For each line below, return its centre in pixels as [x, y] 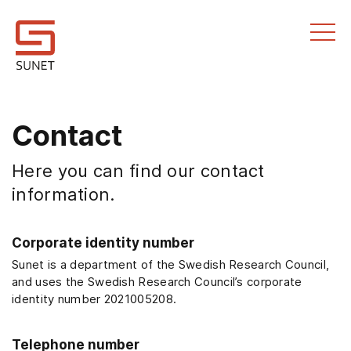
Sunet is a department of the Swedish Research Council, [171, 264]
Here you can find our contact [138, 171]
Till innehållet [34, 9]
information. [63, 194]
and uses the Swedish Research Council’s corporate [157, 282]
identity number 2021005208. [94, 299]
